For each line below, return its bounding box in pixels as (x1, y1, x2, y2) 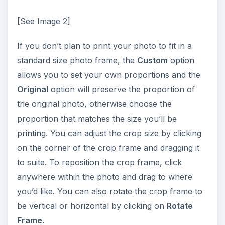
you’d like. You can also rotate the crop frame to (17, 186, 202, 197)
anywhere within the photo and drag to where (17, 172, 192, 182)
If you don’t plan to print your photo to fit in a (17, 41, 192, 51)
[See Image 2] (17, 16, 70, 27)
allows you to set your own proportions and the (17, 70, 200, 80)
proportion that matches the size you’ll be (17, 114, 177, 124)
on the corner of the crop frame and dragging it (17, 143, 199, 153)
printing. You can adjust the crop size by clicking (17, 128, 201, 139)
